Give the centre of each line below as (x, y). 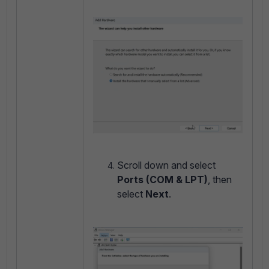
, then (220, 180)
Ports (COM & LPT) (162, 180)
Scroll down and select (166, 165)
